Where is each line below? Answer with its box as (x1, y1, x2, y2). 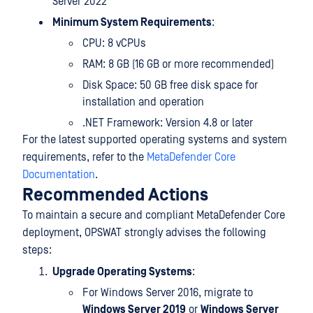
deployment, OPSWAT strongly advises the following (22, 226, 266, 239)
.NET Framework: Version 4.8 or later (82, 117, 253, 129)
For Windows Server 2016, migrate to (82, 286, 253, 299)
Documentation (22, 168, 95, 181)
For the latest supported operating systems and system (22, 133, 287, 146)
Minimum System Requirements (52, 16, 212, 29)
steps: (22, 244, 52, 256)
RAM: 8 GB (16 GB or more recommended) (82, 58, 274, 71)
